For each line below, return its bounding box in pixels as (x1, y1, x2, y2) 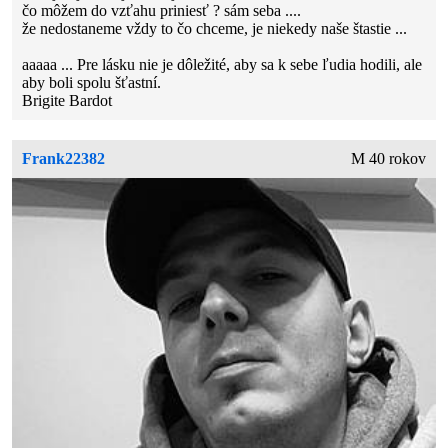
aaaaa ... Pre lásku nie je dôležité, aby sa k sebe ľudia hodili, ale (22, 56, 423, 74)
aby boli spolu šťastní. (22, 74, 162, 92)
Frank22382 (22, 150, 106, 168)
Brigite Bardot (22, 92, 113, 110)
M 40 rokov (350, 150, 426, 168)
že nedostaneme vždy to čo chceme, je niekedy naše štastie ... (22, 20, 408, 38)
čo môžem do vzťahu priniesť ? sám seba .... (22, 2, 302, 20)
